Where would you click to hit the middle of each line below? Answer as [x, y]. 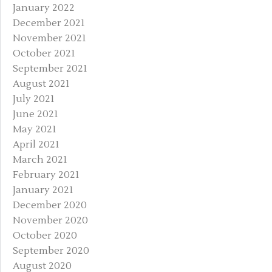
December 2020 [50, 205]
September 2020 [51, 250]
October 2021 [44, 53]
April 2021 [36, 144]
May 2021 [35, 129]
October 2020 [45, 235]
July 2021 [34, 99]
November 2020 [50, 220]
